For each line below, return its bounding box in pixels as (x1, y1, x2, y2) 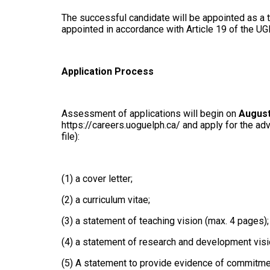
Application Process (61, 66, 154, 77)
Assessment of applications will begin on (61, 108, 239, 119)
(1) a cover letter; (61, 173, 135, 184)
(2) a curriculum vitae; (61, 194, 152, 206)
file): (61, 131, 82, 142)
